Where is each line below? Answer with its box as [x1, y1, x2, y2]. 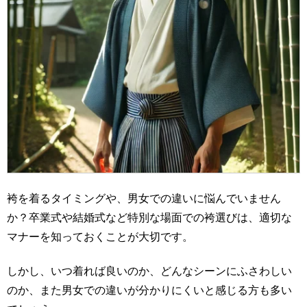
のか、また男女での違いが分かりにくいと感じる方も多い [7, 284, 292, 297]
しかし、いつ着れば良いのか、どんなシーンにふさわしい [7, 265, 292, 278]
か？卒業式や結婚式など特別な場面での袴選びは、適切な [7, 211, 292, 223]
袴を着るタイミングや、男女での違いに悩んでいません [7, 192, 281, 204]
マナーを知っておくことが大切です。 [7, 230, 193, 243]
